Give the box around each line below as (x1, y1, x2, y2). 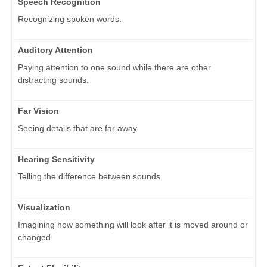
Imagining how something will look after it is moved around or (18, 219, 248, 229)
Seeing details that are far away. (18, 123, 139, 133)
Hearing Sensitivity (18, 154, 95, 164)
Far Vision (18, 105, 59, 116)
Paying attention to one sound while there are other (18, 62, 211, 72)
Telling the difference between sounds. (18, 171, 163, 181)
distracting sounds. (18, 74, 89, 85)
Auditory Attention (18, 45, 93, 55)
